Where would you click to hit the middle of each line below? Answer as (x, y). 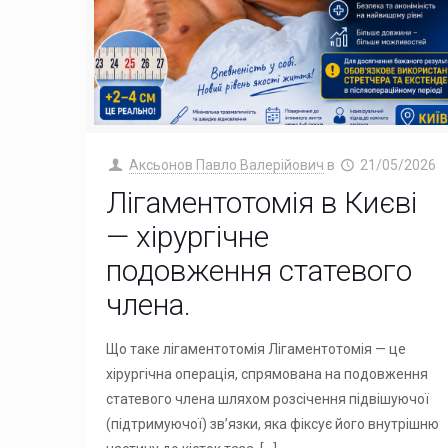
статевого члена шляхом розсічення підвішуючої (268, 398)
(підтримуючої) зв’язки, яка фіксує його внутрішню (273, 423)
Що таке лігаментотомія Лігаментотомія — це (256, 348)
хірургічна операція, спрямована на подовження (267, 373)
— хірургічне (188, 236)
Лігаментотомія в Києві (262, 202)
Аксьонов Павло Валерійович (226, 164)
